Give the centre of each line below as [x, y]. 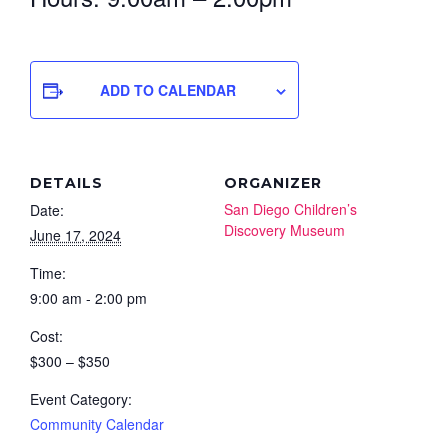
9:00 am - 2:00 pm [88, 297]
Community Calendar [97, 423]
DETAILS [66, 182]
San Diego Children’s [290, 208]
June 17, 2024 [75, 234]
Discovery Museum [284, 229]
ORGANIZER [273, 182]
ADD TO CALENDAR [168, 89]
